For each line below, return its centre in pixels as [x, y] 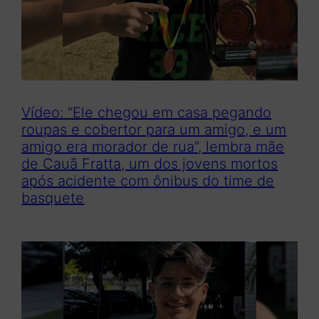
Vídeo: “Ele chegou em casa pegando [147, 113]
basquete [53, 198]
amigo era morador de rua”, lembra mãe [153, 147]
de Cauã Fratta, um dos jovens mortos [150, 164]
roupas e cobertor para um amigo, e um [154, 130]
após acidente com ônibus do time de [148, 181]
